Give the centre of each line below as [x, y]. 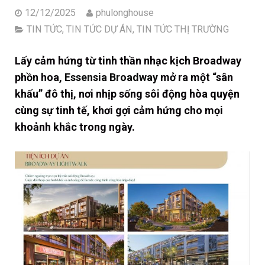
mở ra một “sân [195, 77]
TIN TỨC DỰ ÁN [99, 30]
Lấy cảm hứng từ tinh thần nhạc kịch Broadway [128, 61]
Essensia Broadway [111, 77]
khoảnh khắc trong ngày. [75, 127]
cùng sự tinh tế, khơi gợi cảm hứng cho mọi [119, 111]
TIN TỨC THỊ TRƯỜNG [183, 30]
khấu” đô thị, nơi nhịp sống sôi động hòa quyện [127, 94]
